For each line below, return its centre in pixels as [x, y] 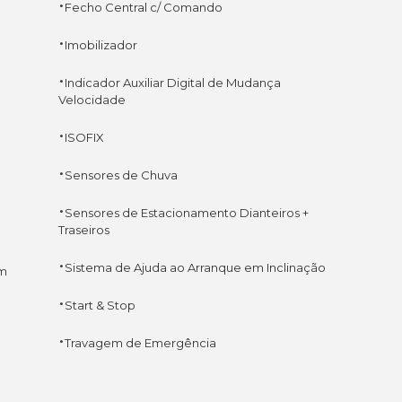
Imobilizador [100, 44]
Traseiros [83, 229]
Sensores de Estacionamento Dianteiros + [186, 212]
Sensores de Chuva [121, 175]
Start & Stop [100, 305]
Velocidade [92, 99]
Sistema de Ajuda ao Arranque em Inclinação [195, 267]
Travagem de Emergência [140, 342]
